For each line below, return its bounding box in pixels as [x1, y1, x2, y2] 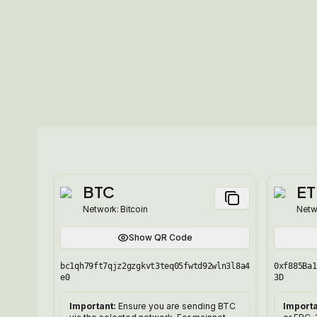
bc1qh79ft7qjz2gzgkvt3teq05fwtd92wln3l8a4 [60, 261, 250, 271]
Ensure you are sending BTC [118, 301, 236, 311]
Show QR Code [129, 232, 192, 243]
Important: [69, 301, 116, 311]
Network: [83, 204, 121, 214]
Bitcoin [120, 204, 148, 214]
